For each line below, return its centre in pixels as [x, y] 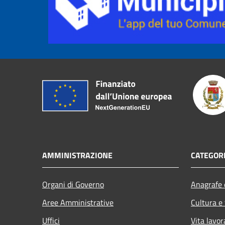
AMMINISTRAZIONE [77, 155]
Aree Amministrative [78, 202]
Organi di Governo [73, 184]
